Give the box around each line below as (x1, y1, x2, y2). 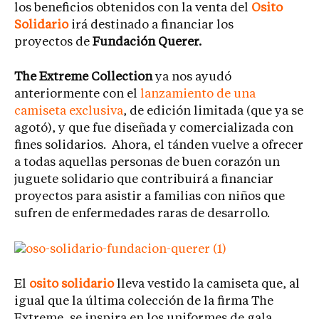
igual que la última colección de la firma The (14, 296, 273, 308)
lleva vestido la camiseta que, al (114, 278, 300, 291)
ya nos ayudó (152, 71, 231, 84)
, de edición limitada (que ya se (123, 105, 303, 118)
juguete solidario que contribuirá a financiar (14, 174, 273, 187)
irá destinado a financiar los (68, 19, 234, 31)
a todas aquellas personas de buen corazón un (14, 157, 280, 169)
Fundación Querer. (93, 36, 202, 48)
